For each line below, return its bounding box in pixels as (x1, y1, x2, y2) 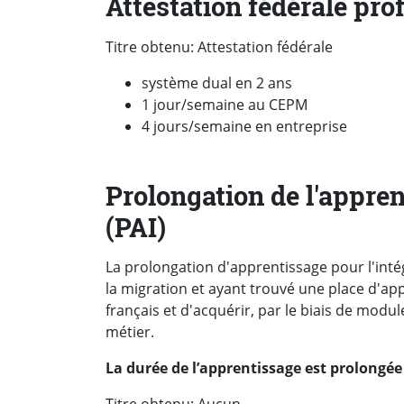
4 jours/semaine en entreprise (142, 115, 347, 136)
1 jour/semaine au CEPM (142, 94, 308, 115)
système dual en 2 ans (142, 72, 292, 93)
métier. (106, 322, 154, 343)
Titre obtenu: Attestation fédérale (106, 36, 333, 57)
